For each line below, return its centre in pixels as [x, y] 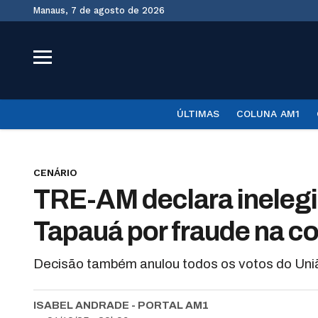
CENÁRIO [55, 172]
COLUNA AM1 [268, 114]
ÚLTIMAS [198, 114]
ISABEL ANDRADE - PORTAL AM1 [121, 305]
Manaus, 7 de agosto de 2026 [103, 10]
